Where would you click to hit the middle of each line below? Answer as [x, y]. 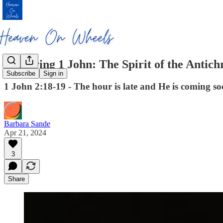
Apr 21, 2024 [25, 132]
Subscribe [21, 74]
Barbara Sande [27, 123]
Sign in [53, 74]
